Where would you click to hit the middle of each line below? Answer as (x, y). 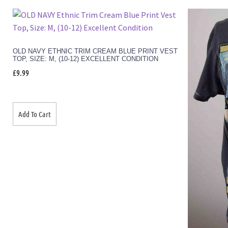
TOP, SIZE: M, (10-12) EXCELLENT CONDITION (85, 59)
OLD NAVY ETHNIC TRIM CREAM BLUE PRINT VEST (95, 51)
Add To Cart (35, 114)
